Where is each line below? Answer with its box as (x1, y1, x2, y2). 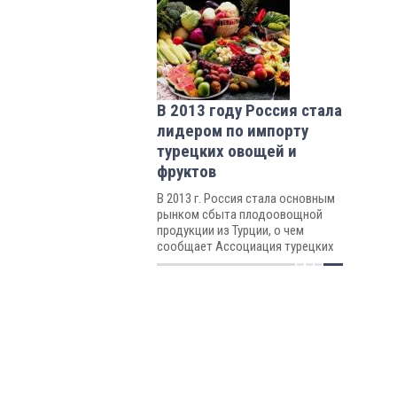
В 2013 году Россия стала (157, 99, 342, 121)
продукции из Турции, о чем (157, 222, 304, 238)
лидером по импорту (157, 120, 308, 141)
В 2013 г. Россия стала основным (157, 190, 335, 206)
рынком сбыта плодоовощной (157, 206, 323, 222)
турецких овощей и (157, 140, 297, 161)
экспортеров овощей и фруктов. (157, 253, 331, 270)
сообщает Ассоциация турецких (157, 237, 334, 254)
